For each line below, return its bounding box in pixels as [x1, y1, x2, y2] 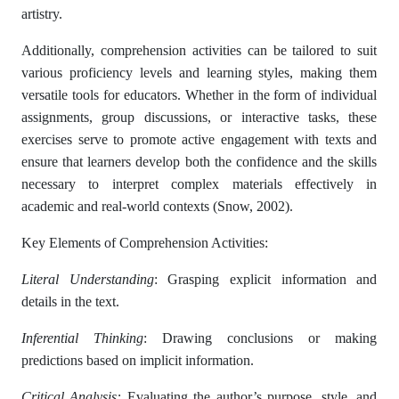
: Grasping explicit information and [153, 272, 378, 287]
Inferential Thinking [21, 330, 144, 346]
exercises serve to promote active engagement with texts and [21, 132, 378, 147]
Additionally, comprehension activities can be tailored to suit [21, 43, 378, 58]
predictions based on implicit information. [21, 353, 254, 368]
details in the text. [21, 294, 119, 309]
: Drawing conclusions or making [143, 330, 378, 346]
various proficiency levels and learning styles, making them [21, 65, 378, 80]
